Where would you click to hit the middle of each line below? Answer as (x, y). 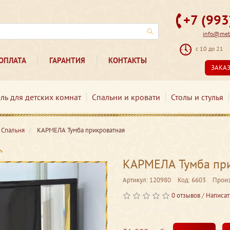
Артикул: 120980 (147, 180)
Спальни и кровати (126, 97)
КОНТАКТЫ (128, 60)
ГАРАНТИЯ (67, 60)
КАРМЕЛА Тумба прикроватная (81, 130)
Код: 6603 (192, 180)
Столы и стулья (197, 97)
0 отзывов (186, 195)
